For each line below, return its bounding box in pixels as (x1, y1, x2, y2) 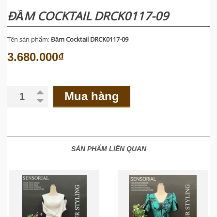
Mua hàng (64, 90, 119, 103)
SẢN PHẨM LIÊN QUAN (71, 145, 146, 153)
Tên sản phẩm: (7, 35, 51, 44)
